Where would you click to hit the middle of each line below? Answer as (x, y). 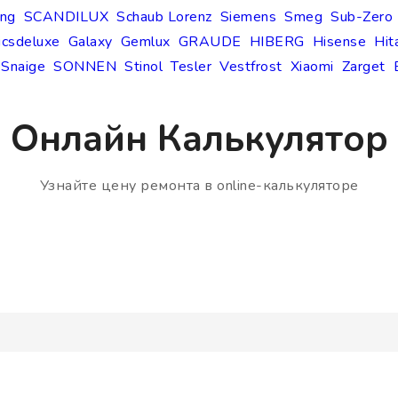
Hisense (339, 42)
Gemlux (145, 42)
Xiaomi (312, 67)
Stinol (143, 67)
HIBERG (277, 42)
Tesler (191, 67)
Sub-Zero (362, 17)
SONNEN (85, 67)
